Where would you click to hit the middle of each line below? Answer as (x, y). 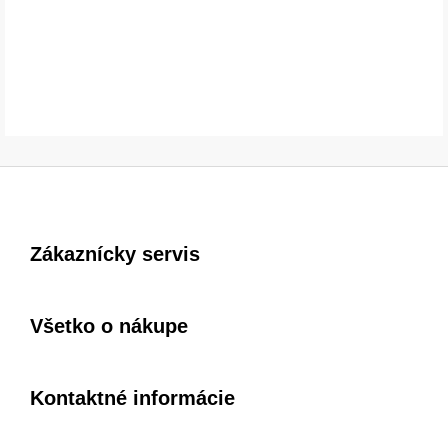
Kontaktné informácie (132, 397)
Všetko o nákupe (109, 325)
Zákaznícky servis (115, 253)
